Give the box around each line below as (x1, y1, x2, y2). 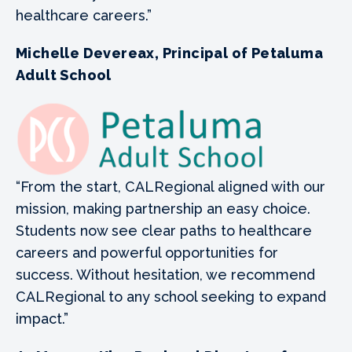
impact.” (16, 310, 68, 328)
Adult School (16, 67, 112, 84)
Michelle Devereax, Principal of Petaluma (16, 45, 323, 62)
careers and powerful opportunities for (16, 244, 278, 262)
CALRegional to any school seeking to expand (16, 288, 326, 306)
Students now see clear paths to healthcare (16, 222, 312, 240)
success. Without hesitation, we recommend (16, 266, 315, 284)
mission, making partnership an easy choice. (16, 200, 310, 218)
